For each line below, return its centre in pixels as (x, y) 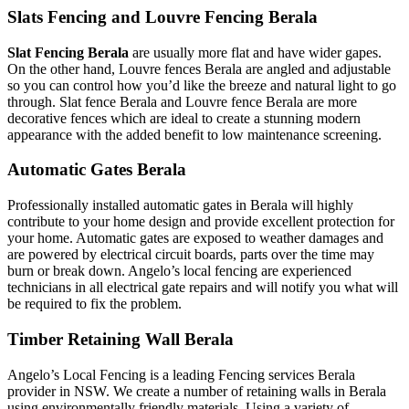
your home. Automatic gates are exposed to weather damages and (195, 238)
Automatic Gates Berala (97, 170)
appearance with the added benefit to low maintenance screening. (194, 134)
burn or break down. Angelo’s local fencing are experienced (179, 271)
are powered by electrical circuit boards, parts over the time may (191, 255)
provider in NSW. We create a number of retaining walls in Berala (197, 391)
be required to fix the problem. (94, 304)
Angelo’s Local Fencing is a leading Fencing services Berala (181, 374)
